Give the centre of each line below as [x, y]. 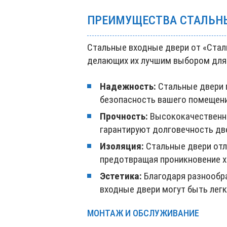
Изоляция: [122, 146]
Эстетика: [121, 176]
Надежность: [128, 87]
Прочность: [124, 117]
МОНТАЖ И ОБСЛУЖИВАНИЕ [143, 213]
